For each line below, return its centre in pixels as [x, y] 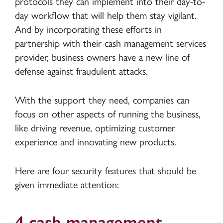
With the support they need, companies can [102, 100]
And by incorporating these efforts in [88, 30]
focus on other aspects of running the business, [108, 114]
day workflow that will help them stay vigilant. [106, 16]
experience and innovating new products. [95, 142]
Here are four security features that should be [105, 171]
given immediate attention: [67, 185]
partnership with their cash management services [110, 44]
